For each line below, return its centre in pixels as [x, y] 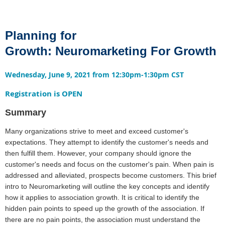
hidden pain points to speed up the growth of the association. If [105, 209]
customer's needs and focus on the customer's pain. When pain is [109, 164]
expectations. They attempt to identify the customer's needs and [107, 142]
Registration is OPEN [44, 94]
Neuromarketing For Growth [136, 51]
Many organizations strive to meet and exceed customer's [97, 131]
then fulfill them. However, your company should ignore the [98, 153]
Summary [26, 113]
